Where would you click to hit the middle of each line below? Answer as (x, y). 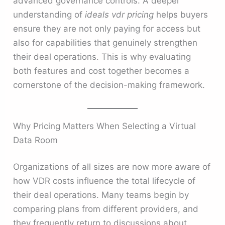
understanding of (49, 15)
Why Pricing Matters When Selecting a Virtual (105, 126)
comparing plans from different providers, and (106, 209)
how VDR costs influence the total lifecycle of (104, 181)
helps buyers (181, 15)
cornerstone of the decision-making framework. (109, 85)
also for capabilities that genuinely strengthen (105, 43)
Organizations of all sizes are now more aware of (112, 167)
